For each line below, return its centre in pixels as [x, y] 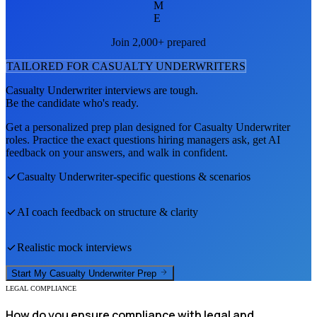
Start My [30, 274]
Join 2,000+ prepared [158, 42]
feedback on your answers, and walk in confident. [117, 152]
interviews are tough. [150, 90]
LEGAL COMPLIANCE [41, 289]
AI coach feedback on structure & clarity [108, 212]
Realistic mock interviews [74, 247]
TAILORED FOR [49, 66]
